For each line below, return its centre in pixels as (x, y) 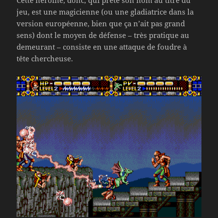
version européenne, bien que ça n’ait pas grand (101, 24)
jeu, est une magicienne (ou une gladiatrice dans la (105, 12)
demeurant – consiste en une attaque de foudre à (102, 47)
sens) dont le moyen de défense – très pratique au (103, 35)
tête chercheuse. (45, 59)
